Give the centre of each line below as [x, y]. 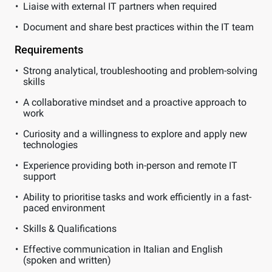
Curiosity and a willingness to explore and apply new [135, 134]
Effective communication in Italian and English [123, 249]
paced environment [64, 208]
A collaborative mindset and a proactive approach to [135, 102]
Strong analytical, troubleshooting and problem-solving [140, 71]
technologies [50, 145]
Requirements [49, 49]
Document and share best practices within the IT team [138, 27]
